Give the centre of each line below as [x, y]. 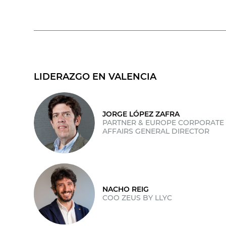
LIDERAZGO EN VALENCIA [95, 76]
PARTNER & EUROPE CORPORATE [163, 122]
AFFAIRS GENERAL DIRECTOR [156, 131]
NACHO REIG [126, 189]
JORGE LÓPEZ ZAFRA [141, 114]
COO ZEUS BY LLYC [137, 198]
